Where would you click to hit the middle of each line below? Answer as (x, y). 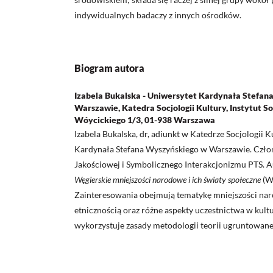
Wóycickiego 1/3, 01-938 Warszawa (145, 120)
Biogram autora (109, 68)
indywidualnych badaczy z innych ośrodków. (158, 15)
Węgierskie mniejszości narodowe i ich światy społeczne (168, 180)
